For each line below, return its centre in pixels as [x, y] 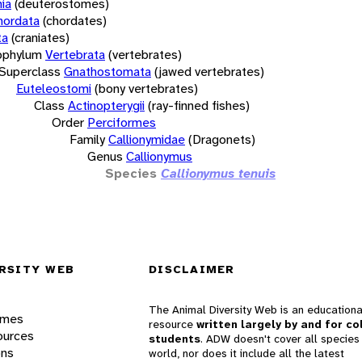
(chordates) [75, 20]
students [175, 339]
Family [87, 139]
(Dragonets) [222, 139]
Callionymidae [147, 139]
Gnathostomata [107, 71]
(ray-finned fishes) [199, 105]
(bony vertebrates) [146, 88]
